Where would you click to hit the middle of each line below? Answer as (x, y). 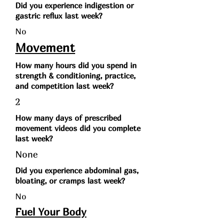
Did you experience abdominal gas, (77, 170)
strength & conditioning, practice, (75, 76)
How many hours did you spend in (76, 65)
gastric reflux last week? (59, 16)
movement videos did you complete (78, 128)
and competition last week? (65, 86)
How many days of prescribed (68, 118)
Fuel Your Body (51, 212)
